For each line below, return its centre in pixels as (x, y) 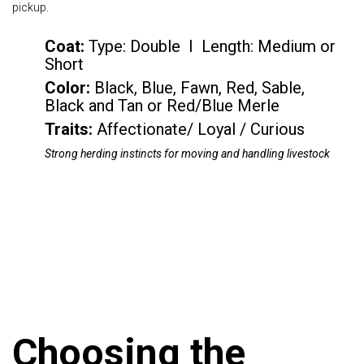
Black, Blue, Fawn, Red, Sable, (201, 88)
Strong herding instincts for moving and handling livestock (187, 154)
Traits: (69, 130)
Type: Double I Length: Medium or (212, 47)
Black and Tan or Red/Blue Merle (162, 106)
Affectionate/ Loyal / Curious (201, 130)
